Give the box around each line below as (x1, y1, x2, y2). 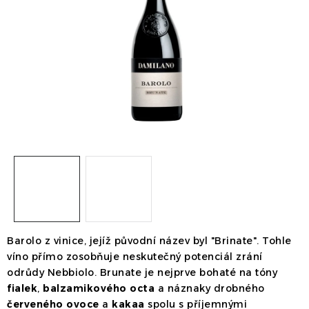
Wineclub (186, 70, 235, 82)
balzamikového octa (43, 282, 154, 295)
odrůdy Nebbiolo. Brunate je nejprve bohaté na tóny (7, 266, 277, 279)
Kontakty (126, 70, 171, 82)
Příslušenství (11, 30, 80, 43)
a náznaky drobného (154, 282, 265, 295)
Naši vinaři (56, 70, 111, 82)
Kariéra (11, 91, 50, 103)
